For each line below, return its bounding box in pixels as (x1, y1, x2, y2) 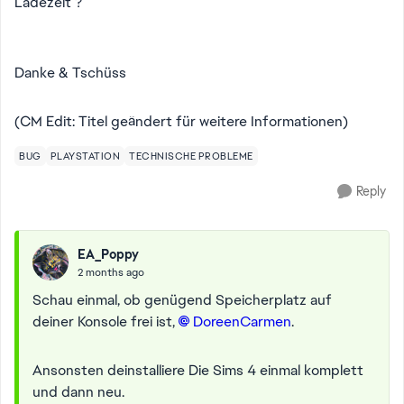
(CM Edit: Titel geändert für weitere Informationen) (14, 112, 348, 131)
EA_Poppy (78, 245, 139, 262)
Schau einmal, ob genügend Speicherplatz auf (32, 290, 332, 309)
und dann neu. (32, 382, 128, 401)
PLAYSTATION (50, 150, 120, 162)
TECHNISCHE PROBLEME (129, 150, 253, 162)
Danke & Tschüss (14, 63, 130, 82)
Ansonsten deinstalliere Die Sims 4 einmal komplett (32, 361, 363, 380)
